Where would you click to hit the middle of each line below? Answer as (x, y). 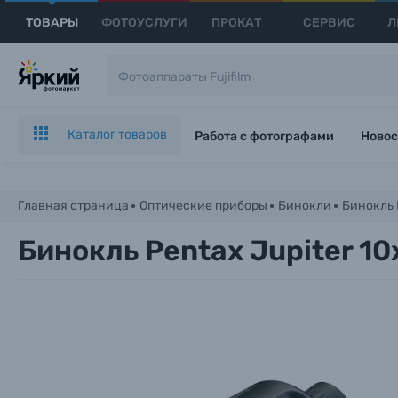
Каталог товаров (117, 135)
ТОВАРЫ (52, 22)
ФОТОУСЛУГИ (144, 22)
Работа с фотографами (264, 136)
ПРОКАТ (237, 22)
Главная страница (73, 206)
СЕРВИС (329, 22)
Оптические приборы (203, 206)
